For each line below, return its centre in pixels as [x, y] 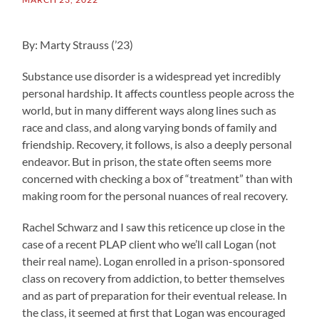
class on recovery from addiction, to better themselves [154, 278]
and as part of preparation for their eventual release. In [155, 295]
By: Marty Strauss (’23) [78, 45]
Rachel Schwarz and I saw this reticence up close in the [154, 227]
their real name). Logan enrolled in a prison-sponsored [154, 261]
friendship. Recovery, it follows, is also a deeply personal [157, 144]
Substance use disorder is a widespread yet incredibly [152, 76]
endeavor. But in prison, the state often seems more [147, 161]
